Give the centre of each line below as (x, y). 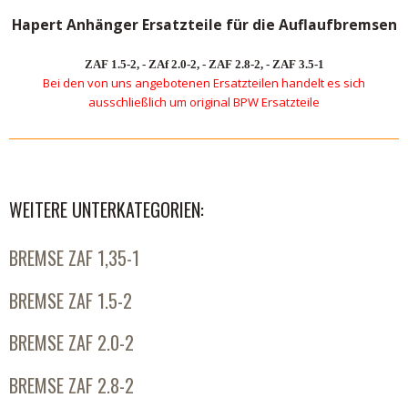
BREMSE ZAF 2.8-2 (71, 385)
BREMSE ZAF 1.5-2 (71, 300)
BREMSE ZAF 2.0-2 (71, 343)
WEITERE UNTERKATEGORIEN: (107, 209)
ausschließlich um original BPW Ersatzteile (204, 102)
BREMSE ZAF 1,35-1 (74, 258)
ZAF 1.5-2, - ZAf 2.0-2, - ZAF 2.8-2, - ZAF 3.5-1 (204, 65)
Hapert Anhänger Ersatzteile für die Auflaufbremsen (204, 25)
